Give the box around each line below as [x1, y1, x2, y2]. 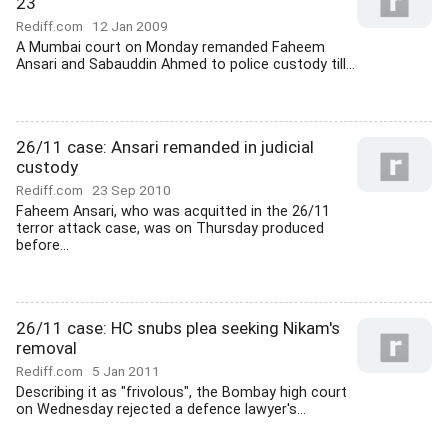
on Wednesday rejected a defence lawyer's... [16, 401, 306, 418]
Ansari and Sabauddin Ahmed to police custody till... [16, 56, 355, 73]
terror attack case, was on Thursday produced [16, 220, 324, 237]
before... [16, 237, 69, 254]
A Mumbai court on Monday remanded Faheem [16, 39, 325, 56]
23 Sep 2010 [92, 182, 171, 198]
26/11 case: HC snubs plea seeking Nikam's [16, 318, 340, 338]
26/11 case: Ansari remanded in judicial [16, 137, 314, 157]
